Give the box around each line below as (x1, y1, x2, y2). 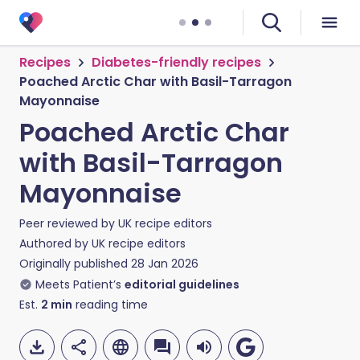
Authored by (19, 235, 92, 252)
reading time (72, 297, 148, 313)
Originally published (19, 256, 128, 272)
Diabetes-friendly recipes (92, 53, 261, 72)
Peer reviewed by (19, 215, 118, 231)
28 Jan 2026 (131, 256, 198, 272)
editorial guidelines (125, 276, 239, 292)
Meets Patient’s (35, 276, 121, 292)
